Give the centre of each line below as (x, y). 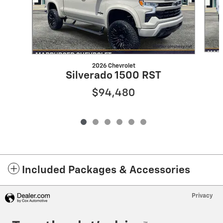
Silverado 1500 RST (113, 76)
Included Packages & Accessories (106, 171)
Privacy (202, 196)
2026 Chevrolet (113, 66)
